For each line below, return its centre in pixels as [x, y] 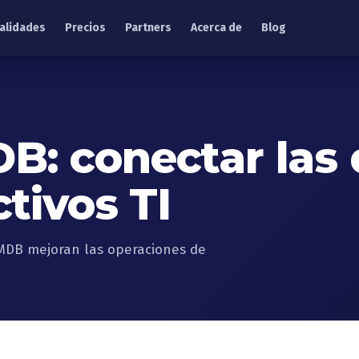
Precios [85, 27]
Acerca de [216, 27]
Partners [148, 27]
